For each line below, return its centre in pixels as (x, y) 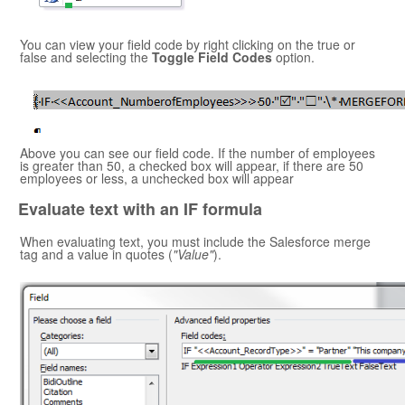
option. (293, 57)
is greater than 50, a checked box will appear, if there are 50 (192, 166)
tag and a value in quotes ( (96, 254)
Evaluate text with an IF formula (140, 209)
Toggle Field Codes (212, 57)
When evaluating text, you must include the (145, 242)
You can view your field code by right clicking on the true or (188, 45)
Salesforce (300, 242)
